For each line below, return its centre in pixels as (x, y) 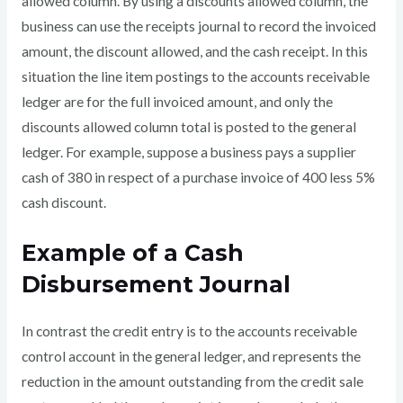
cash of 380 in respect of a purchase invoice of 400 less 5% (198, 178)
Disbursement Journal (156, 285)
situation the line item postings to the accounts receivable (195, 77)
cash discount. (63, 203)
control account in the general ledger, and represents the (191, 357)
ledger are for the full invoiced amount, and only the (177, 102)
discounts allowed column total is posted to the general (188, 127)
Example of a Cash (132, 253)
